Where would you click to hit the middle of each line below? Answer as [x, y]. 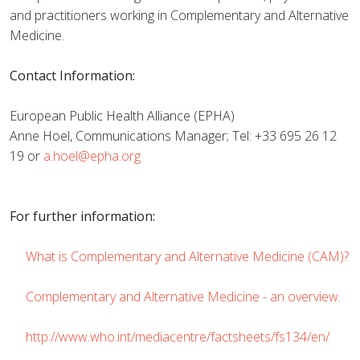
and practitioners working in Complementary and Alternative [179, 15]
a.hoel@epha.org [92, 156]
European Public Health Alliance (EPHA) [122, 116]
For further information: [82, 216]
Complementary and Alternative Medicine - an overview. [183, 297]
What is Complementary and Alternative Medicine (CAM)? [187, 256]
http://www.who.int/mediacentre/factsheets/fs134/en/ [178, 337]
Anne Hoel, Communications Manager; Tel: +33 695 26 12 [173, 136]
